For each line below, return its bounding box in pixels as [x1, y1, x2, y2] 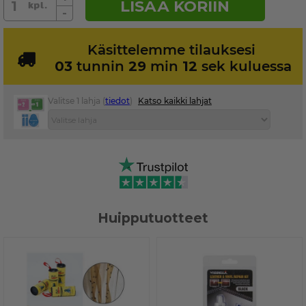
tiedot [105, 96, 130, 106]
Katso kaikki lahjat [138, 96, 212, 106]
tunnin [73, 58, 130, 74]
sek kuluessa [195, 58, 290, 74]
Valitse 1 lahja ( [48, 96, 105, 106]
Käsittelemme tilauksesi [87, 42, 255, 58]
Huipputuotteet [98, 210, 208, 227]
